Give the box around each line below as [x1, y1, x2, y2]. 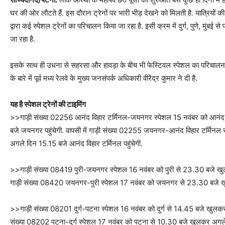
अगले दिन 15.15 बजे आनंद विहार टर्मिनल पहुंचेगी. [10, 139, 143, 149]
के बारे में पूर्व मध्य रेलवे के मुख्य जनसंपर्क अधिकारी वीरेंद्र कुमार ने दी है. [10, 73, 197, 83]
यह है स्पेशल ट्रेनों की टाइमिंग [10, 99, 86, 109]
